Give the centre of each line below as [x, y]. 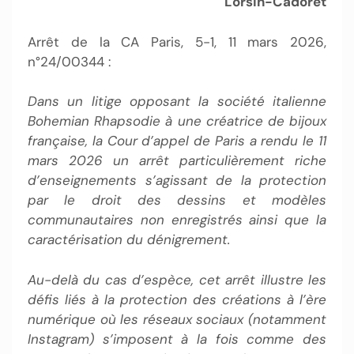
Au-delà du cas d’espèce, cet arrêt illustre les [177, 279]
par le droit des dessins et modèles [177, 200]
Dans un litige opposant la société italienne [177, 101]
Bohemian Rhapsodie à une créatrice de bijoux [177, 121]
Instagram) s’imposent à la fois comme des [177, 339]
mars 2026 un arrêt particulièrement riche [177, 160]
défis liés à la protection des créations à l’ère [177, 299]
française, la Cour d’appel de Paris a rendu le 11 [177, 141]
